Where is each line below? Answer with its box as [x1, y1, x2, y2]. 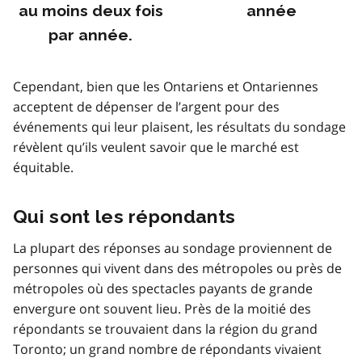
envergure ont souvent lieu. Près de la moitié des [13, 299, 311, 318]
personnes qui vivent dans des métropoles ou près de [13, 259, 342, 277]
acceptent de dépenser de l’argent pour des [13, 97, 280, 116]
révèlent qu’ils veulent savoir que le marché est [13, 137, 299, 156]
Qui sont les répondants [13, 204, 236, 227]
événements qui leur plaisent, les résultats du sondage [13, 117, 346, 136]
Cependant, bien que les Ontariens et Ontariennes [13, 77, 318, 95]
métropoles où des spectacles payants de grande [13, 279, 313, 297]
